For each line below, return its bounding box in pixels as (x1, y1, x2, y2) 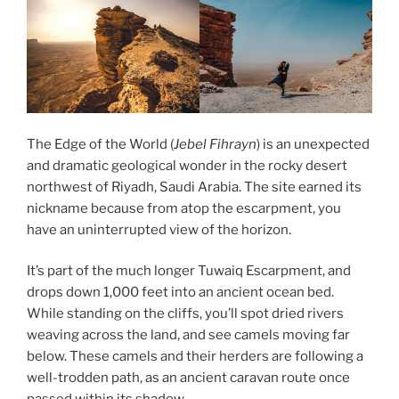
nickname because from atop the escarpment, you (27, 199, 341, 216)
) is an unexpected (256, 135, 370, 152)
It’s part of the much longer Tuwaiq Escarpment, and (27, 263, 351, 280)
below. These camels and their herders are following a (27, 348, 363, 365)
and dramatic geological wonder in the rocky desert (27, 157, 347, 174)
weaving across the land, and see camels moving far (27, 327, 350, 344)
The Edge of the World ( (27, 135, 174, 152)
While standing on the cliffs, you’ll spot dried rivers (27, 305, 344, 322)
